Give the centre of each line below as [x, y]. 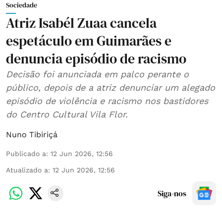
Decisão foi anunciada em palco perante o [97, 74]
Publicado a [26, 153]
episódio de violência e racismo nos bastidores [107, 101]
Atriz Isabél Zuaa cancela [81, 23]
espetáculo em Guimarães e [89, 40]
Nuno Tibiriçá [32, 134]
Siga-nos [172, 193]
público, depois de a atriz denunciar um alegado [111, 87]
